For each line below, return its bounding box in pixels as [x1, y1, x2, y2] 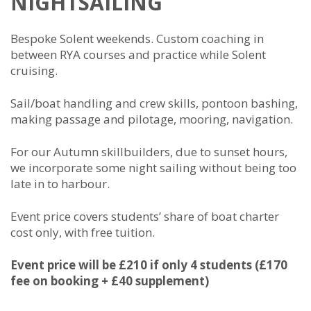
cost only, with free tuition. [10, 224, 155, 240]
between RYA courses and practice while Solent [10, 47, 266, 62]
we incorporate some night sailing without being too [10, 160, 296, 176]
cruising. [10, 62, 58, 78]
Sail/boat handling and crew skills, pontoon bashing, [10, 95, 298, 111]
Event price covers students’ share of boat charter [10, 208, 279, 224]
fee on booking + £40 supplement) [10, 273, 209, 289]
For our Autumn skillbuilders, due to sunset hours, [10, 144, 287, 160]
